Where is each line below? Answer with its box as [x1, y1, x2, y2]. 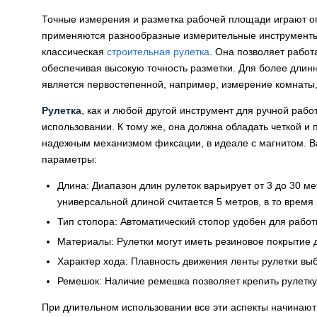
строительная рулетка [107, 46, 209, 57]
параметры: [42, 154, 97, 165]
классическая [42, 46, 107, 57]
